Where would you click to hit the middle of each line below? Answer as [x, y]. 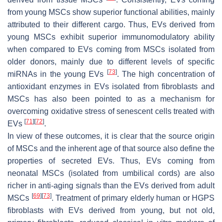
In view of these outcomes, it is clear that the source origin [111, 136]
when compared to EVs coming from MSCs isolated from [111, 49]
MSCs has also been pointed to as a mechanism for [111, 99]
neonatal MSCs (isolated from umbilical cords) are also [111, 173]
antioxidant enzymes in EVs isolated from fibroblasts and [111, 86]
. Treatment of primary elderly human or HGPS [133, 198]
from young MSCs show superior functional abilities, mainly [111, 12]
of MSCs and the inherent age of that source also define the [111, 148]
